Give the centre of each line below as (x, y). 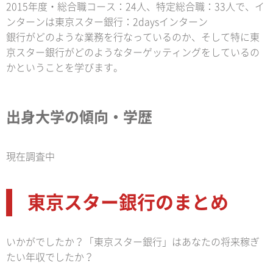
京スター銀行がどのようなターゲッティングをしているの (133, 53)
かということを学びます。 (65, 68)
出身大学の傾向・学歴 (79, 117)
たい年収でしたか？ (50, 257)
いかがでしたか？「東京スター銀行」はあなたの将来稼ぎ (133, 242)
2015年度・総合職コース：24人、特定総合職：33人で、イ (135, 7)
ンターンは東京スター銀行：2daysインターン (107, 22)
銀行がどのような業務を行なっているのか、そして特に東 (133, 37)
